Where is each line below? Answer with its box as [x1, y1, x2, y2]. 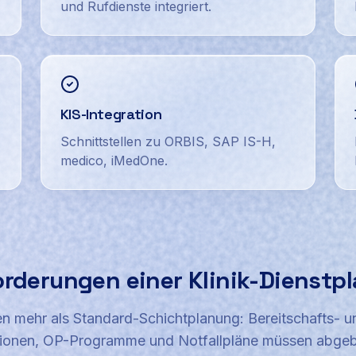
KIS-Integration [60, 105, 162, 124]
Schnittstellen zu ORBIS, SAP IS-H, [60, 133, 276, 150]
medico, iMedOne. [60, 153, 168, 169]
